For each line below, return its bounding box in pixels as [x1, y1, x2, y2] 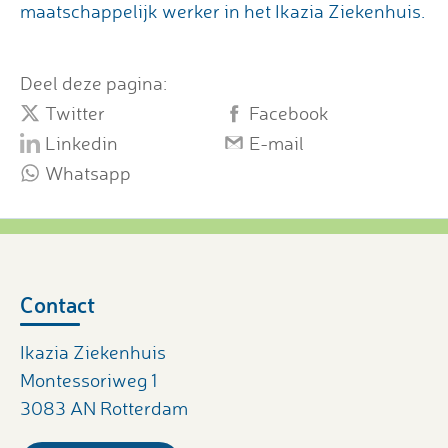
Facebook [249, 100, 329, 125]
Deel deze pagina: [20, 71, 167, 96]
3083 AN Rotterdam [20, 396, 188, 421]
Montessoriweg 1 [20, 368, 157, 393]
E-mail [249, 130, 304, 155]
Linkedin [45, 130, 118, 155]
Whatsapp [45, 160, 131, 185]
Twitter [45, 100, 105, 125]
